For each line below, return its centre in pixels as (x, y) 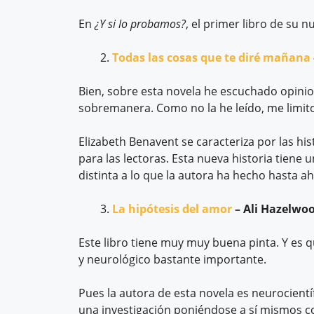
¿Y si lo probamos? (140, 23)
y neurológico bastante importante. (172, 259)
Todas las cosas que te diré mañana (211, 57)
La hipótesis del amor (172, 209)
